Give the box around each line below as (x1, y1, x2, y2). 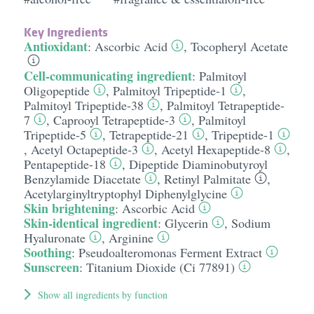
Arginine (108, 229, 153, 246)
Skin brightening (23, 199, 115, 217)
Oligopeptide (23, 82, 90, 99)
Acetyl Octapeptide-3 (30, 141, 138, 158)
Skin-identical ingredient (23, 214, 158, 232)
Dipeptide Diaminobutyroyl (128, 156, 268, 172)
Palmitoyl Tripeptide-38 (23, 97, 144, 114)
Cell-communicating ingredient (23, 67, 192, 85)
